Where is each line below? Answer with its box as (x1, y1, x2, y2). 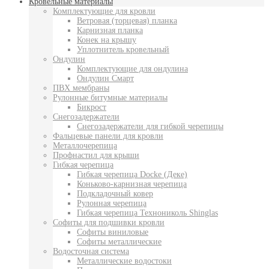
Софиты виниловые (77, 228, 148, 237)
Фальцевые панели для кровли (53, 131, 163, 141)
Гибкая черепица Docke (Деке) (77, 170, 187, 180)
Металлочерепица (53, 141, 117, 151)
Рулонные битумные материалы (53, 93, 168, 103)
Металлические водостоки (77, 256, 172, 266)
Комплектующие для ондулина (77, 64, 188, 74)
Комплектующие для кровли (53, 7, 156, 16)
